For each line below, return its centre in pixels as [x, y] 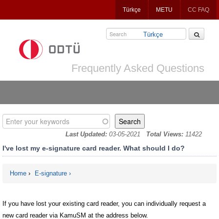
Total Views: [166, 134]
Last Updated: [86, 134]
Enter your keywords [37, 119]
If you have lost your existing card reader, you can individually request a [104, 203]
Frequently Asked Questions [138, 68]
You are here [39, 186]
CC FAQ [198, 10]
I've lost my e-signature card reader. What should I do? [94, 148]
